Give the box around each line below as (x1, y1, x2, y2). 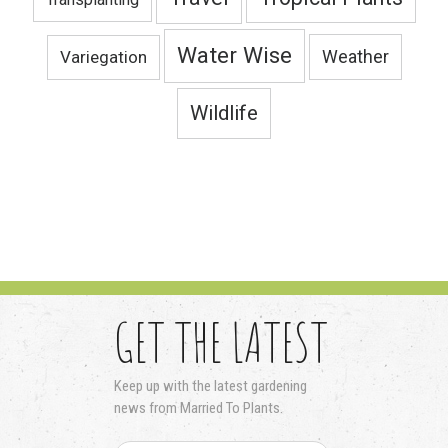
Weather (321, 47, 389, 67)
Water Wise (176, 42, 292, 69)
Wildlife (190, 101, 258, 125)
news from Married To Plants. (113, 399, 283, 417)
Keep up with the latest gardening (113, 377, 307, 395)
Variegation (59, 47, 147, 67)
